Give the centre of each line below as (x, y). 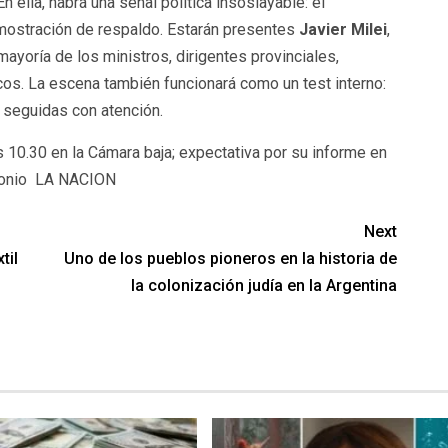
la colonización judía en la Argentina (264, 286)
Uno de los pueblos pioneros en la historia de (231, 259)
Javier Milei (342, 30)
